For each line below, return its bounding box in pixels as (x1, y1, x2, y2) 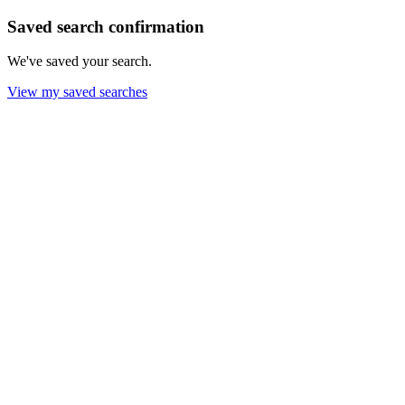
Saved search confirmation (7, 16, 204, 36)
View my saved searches (7, 84, 147, 100)
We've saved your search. (7, 53, 152, 70)
